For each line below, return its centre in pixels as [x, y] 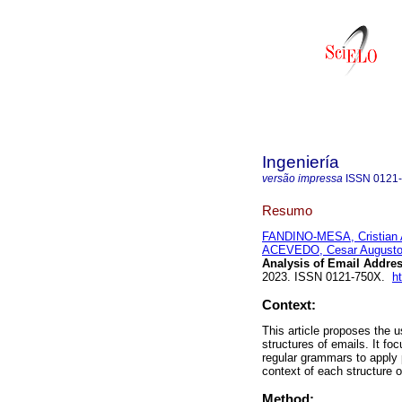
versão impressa [302, 179]
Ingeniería [301, 162]
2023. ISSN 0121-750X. [327, 277]
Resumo [287, 210]
